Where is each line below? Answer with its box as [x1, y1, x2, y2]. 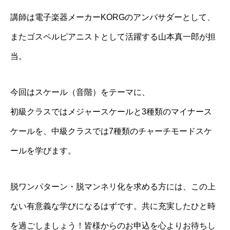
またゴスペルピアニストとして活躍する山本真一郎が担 [10, 32, 216, 41]
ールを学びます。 [10, 146, 76, 155]
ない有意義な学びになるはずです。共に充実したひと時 [10, 202, 216, 210]
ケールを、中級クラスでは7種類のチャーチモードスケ [10, 127, 212, 136]
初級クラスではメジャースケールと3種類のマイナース [10, 107, 212, 116]
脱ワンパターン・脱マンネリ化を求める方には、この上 [10, 182, 216, 191]
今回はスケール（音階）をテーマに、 [10, 88, 150, 97]
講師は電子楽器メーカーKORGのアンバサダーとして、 [10, 13, 215, 22]
